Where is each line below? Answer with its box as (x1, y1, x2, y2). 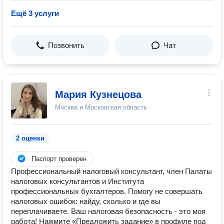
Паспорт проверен (31, 155, 86, 162)
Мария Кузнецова (55, 89, 141, 100)
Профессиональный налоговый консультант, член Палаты (11, 167, 212, 175)
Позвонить (48, 41, 84, 49)
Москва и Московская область (55, 103, 147, 111)
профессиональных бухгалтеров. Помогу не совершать (11, 187, 202, 195)
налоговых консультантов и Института (11, 177, 144, 185)
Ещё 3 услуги (11, 9, 59, 17)
